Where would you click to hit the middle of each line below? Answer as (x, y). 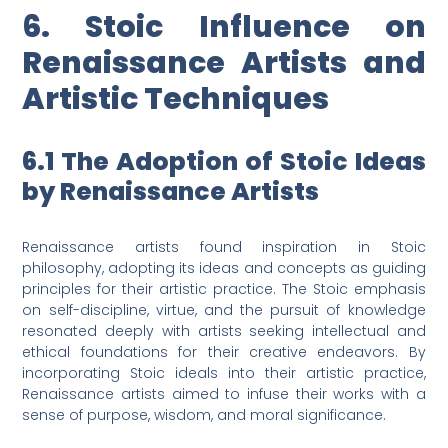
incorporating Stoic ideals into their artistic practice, (224, 373)
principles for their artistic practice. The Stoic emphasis (224, 289)
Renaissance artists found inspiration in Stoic (224, 247)
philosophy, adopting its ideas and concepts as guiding (224, 268)
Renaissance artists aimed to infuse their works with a (224, 394)
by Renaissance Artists (171, 192)
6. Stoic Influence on (224, 27)
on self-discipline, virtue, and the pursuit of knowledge (224, 310)
